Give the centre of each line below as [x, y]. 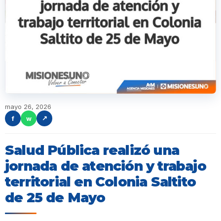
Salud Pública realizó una [92, 150]
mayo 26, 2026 [28, 106]
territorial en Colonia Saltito [101, 182]
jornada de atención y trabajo [106, 166]
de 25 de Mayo [55, 197]
